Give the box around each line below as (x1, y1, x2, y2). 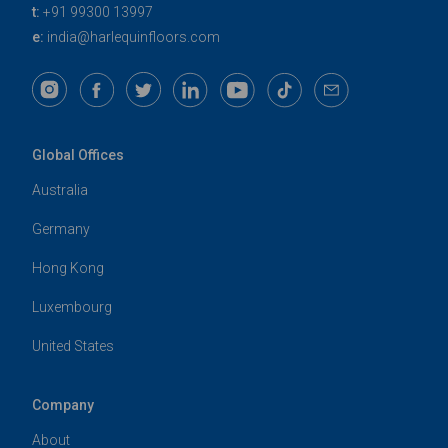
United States (32, 338, 114, 355)
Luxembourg (32, 299, 112, 316)
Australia (32, 182, 88, 199)
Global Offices (32, 147, 124, 164)
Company (32, 397, 94, 414)
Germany (32, 221, 90, 238)
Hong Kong (32, 260, 104, 277)
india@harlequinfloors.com (47, 29, 220, 46)
